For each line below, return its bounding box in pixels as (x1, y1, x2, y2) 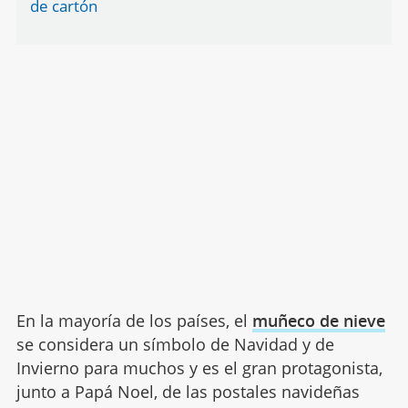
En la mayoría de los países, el (15, 310, 252, 332)
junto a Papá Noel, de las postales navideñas (15, 381, 360, 403)
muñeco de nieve (251, 310, 385, 332)
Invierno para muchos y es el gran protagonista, (15, 357, 382, 380)
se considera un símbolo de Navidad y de (15, 333, 334, 356)
